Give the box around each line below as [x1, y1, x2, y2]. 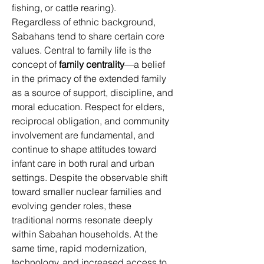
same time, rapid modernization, [12, 242, 149, 254]
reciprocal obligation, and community [12, 115, 171, 127]
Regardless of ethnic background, [12, 16, 158, 28]
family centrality [59, 58, 124, 70]
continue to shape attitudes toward [12, 143, 159, 155]
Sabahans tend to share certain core [12, 30, 167, 42]
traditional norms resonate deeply [12, 214, 155, 226]
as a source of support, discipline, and [12, 87, 176, 98]
